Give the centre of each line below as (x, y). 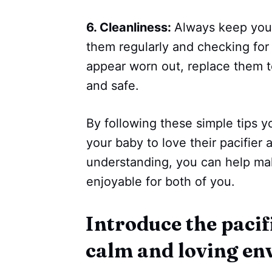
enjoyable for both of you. (161, 182)
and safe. (113, 86)
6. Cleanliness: (130, 28)
